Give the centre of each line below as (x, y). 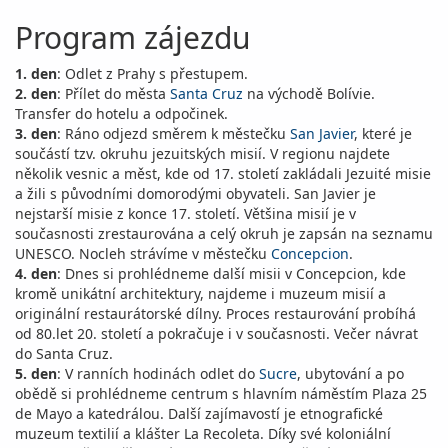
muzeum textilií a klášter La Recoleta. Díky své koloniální (203, 433)
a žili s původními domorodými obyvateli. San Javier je (195, 193)
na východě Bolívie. (309, 93)
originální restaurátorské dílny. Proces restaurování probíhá (215, 313)
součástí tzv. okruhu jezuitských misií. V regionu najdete (202, 153)
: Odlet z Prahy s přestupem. (152, 73)
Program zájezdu (133, 37)
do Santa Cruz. (64, 353)
